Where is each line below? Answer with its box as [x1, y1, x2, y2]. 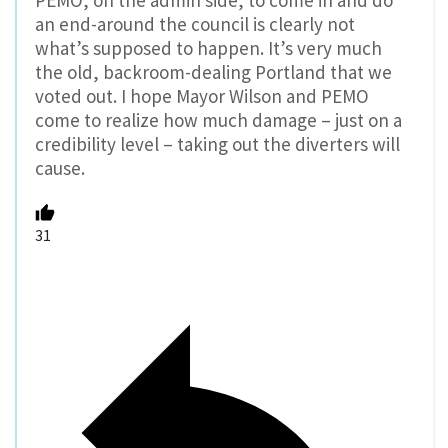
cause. [35, 156, 85, 181]
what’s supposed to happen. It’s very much [35, 36, 382, 61]
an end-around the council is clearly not [35, 12, 355, 37]
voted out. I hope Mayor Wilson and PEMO [35, 84, 369, 109]
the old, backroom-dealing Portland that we [35, 60, 392, 85]
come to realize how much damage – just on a [35, 108, 402, 133]
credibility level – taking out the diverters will [35, 132, 400, 157]
